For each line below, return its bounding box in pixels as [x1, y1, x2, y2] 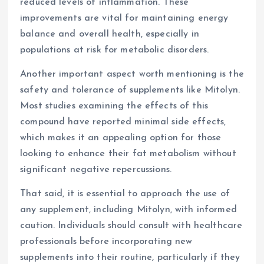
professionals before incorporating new [20, 237, 193, 247]
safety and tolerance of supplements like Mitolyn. [20, 85, 240, 95]
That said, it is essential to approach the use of [20, 189, 230, 199]
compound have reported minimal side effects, [20, 117, 226, 127]
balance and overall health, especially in [20, 29, 199, 39]
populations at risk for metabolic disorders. [20, 45, 209, 55]
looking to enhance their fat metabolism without [20, 149, 236, 159]
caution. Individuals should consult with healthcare [20, 221, 243, 231]
